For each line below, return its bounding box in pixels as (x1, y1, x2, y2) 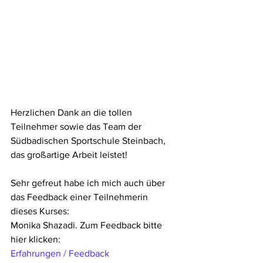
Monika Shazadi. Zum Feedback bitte (11, 220, 164, 231)
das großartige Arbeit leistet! (11, 150, 130, 160)
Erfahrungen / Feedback (11, 248, 112, 259)
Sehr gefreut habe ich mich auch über (11, 178, 167, 188)
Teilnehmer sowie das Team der (11, 122, 144, 132)
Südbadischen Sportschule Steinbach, (11, 136, 168, 146)
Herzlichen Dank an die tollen (11, 107, 134, 118)
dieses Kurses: (11, 206, 69, 217)
